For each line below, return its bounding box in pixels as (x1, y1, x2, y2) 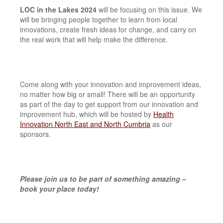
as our (150, 119, 172, 129)
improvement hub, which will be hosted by (20, 109, 153, 119)
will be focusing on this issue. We (99, 4, 202, 14)
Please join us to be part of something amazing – (20, 174, 186, 184)
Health (153, 109, 174, 119)
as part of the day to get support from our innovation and (20, 99, 198, 109)
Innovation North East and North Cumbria (20, 119, 150, 129)
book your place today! (20, 184, 101, 194)
